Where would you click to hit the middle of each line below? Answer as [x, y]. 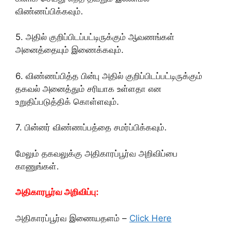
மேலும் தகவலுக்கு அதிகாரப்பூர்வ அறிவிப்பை [97, 153]
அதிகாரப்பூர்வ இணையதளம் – [72, 218]
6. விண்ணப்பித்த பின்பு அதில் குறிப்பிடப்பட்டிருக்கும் [109, 76]
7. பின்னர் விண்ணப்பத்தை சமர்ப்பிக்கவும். [91, 127]
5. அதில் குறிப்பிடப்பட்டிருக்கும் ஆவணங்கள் [95, 37]
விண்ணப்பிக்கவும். [49, 11]
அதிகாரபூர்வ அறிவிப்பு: [57, 192]
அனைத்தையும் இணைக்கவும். [70, 50]
